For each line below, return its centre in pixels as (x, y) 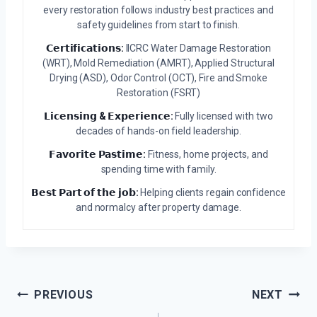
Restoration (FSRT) (158, 93)
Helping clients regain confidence (212, 193)
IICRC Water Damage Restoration (197, 48)
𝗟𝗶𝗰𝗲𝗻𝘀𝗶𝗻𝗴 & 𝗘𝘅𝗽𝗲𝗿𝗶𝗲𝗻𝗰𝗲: (109, 116)
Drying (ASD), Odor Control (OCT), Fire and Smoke (158, 78)
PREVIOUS (64, 295)
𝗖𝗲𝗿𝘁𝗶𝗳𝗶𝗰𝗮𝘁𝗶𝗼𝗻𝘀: (85, 48)
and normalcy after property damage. (158, 208)
